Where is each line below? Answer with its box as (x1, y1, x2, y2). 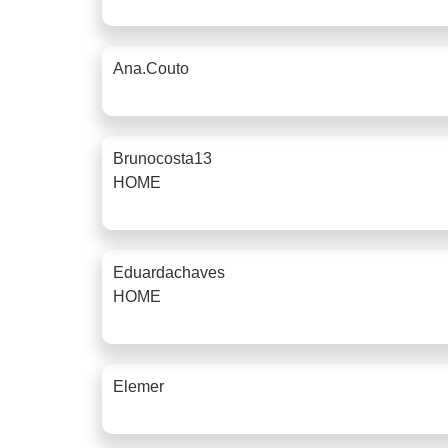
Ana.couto (113, 59, 189, 77)
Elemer (113, 377, 164, 395)
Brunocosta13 (113, 149, 212, 167)
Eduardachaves (113, 263, 225, 281)
